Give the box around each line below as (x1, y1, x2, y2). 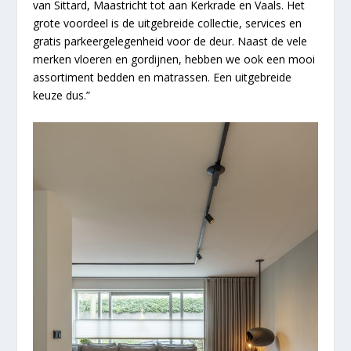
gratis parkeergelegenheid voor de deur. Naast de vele (33, 34, 308, 49)
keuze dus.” (33, 88, 91, 103)
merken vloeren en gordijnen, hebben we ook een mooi (33, 52, 316, 67)
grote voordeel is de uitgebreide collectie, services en (33, 16, 302, 31)
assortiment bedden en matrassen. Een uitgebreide (33, 70, 292, 85)
